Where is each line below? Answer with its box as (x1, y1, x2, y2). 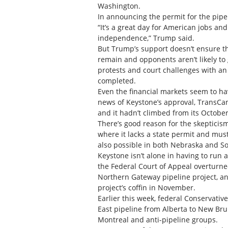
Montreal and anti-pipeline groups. (98, 215, 218, 225)
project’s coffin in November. (98, 183, 195, 193)
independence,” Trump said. (98, 33, 194, 43)
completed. (98, 76, 136, 86)
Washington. (98, 1, 140, 11)
